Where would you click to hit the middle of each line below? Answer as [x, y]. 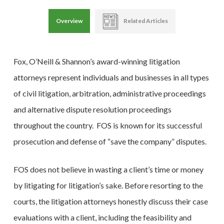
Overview [69, 21]
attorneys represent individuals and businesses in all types [111, 77]
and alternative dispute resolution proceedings [92, 109]
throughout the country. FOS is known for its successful [107, 125]
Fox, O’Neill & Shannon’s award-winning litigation [96, 61]
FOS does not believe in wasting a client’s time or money [108, 169]
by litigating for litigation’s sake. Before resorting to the [108, 185]
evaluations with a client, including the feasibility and [102, 217]
